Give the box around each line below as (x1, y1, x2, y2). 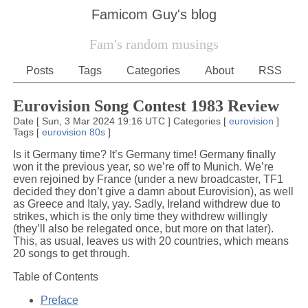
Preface (40, 294, 78, 306)
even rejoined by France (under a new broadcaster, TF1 (12, 173, 283, 185)
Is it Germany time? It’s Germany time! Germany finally (12, 148, 276, 160)
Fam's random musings (89, 36, 219, 52)
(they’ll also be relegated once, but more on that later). (12, 222, 274, 234)
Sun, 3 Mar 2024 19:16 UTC (41, 115, 168, 126)
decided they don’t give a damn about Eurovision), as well (12, 185, 294, 197)
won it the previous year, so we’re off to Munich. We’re (12, 160, 274, 173)
